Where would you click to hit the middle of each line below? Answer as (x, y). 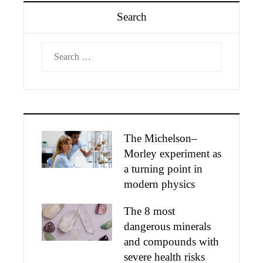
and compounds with (171, 242)
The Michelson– (161, 138)
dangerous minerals (167, 226)
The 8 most (149, 211)
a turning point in (163, 169)
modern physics (159, 184)
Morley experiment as (173, 154)
